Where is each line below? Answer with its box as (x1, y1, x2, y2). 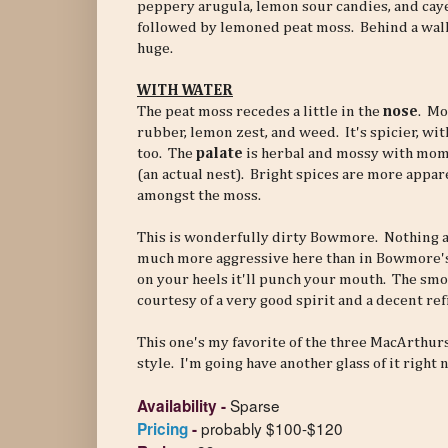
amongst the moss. (137, 188, 261, 204)
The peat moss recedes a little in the (137, 104, 383, 120)
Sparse (230, 394, 280, 417)
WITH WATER (137, 83, 233, 99)
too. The (137, 146, 196, 162)
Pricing (137, 418, 188, 441)
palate (196, 146, 243, 162)
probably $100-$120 (201, 417, 343, 440)
